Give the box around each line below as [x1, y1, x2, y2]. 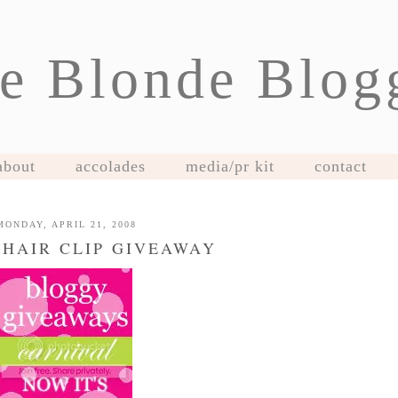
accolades [75, 157, 146, 175]
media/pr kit [185, 157, 275, 175]
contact [314, 157, 367, 175]
